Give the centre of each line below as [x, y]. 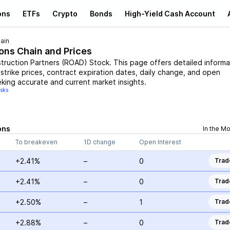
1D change [99, 142]
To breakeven [36, 142]
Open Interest [160, 142]
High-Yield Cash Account [170, 13]
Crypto [65, 13]
